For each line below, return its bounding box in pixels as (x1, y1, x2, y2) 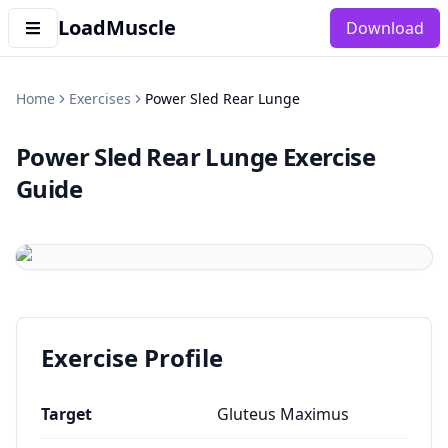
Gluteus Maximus (217, 403, 349, 425)
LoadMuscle (58, 14, 176, 41)
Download (346, 17, 424, 39)
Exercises (69, 89, 131, 108)
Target (41, 403, 92, 425)
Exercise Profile (41, 341, 223, 374)
